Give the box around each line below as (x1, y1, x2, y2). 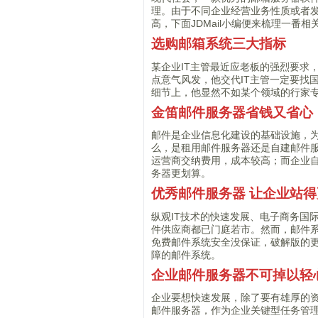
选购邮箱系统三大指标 (151, 36, 287, 52)
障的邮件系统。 (151, 248, 221, 261)
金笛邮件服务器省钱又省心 (151, 104, 314, 120)
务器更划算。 (151, 168, 212, 180)
